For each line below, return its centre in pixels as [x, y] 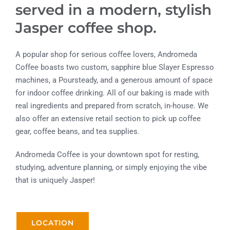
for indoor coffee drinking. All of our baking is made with [112, 93]
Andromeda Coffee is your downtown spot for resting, [107, 155]
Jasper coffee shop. [86, 27]
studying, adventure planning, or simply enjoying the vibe [111, 168]
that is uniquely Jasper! [55, 180]
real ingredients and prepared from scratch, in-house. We [112, 106]
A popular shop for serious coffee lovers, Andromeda [106, 55]
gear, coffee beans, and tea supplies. [78, 132]
